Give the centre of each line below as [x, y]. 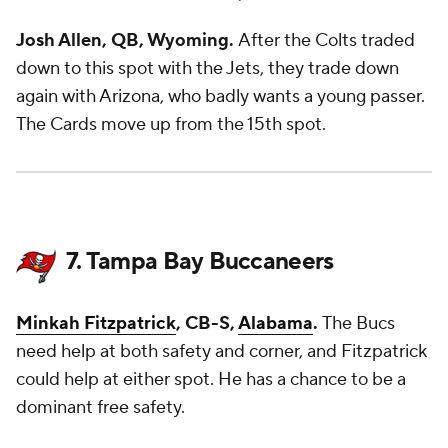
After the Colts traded [326, 40]
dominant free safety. [100, 407]
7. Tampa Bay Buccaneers [200, 261]
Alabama [275, 323]
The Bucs [358, 323]
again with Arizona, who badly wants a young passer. [220, 96]
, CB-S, [207, 323]
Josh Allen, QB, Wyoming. [127, 40]
